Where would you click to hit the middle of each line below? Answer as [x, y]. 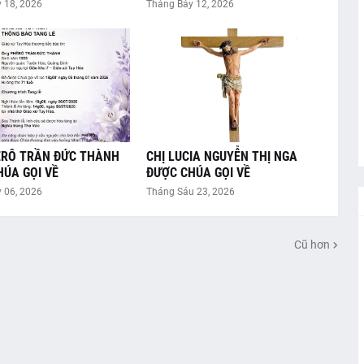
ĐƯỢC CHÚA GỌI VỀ [198, 173]
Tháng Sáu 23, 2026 [190, 192]
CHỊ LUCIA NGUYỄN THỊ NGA [221, 157]
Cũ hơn [312, 244]
